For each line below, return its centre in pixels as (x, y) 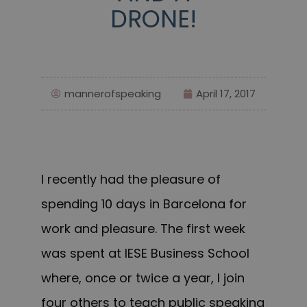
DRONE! (153, 19)
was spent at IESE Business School (145, 254)
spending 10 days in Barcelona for (144, 204)
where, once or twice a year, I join (143, 278)
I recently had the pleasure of (131, 180)
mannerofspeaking (113, 94)
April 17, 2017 (226, 94)
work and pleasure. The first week (143, 229)
